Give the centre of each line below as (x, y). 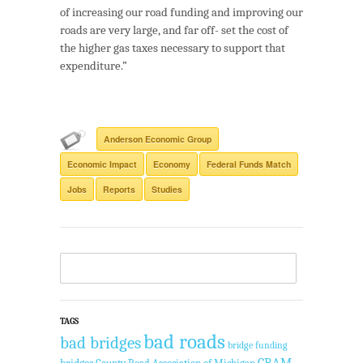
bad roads (184, 342)
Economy (172, 164)
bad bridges (100, 344)
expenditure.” (94, 66)
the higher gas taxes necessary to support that (173, 48)
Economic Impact (102, 164)
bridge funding (258, 346)
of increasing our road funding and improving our (181, 13)
